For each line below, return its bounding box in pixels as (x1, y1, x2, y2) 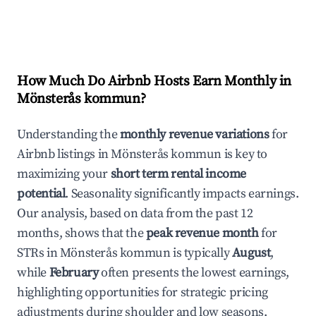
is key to (221, 146, 268, 162)
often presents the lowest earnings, (98, 265, 290, 281)
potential (17, 186, 66, 202)
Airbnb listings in (17, 146, 111, 162)
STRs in (17, 245, 60, 261)
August (231, 245, 271, 261)
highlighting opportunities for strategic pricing (17, 284, 268, 300)
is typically (170, 245, 232, 261)
